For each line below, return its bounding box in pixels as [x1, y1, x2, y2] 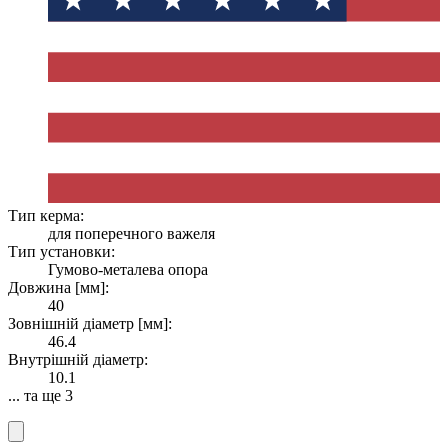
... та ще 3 [8, 386, 73, 404]
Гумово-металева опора [48, 260, 208, 278]
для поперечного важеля [48, 224, 215, 242]
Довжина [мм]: [8, 278, 109, 296]
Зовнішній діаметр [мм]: [8, 314, 172, 332]
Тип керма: [8, 206, 84, 224]
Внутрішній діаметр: [8, 350, 148, 368]
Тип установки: [8, 242, 115, 260]
